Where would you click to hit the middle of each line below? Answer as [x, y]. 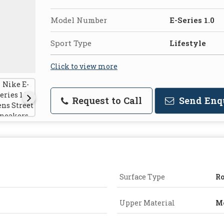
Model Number [79, 20]
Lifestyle [188, 43]
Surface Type [142, 176]
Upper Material [147, 202]
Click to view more [84, 66]
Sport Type [71, 43]
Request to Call [106, 100]
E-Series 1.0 [192, 20]
